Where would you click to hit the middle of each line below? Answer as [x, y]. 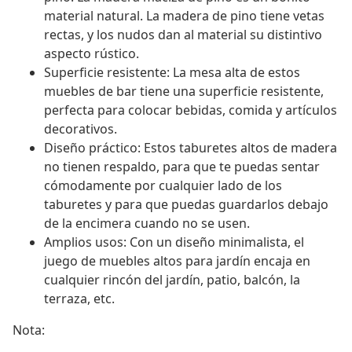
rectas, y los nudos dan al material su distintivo [183, 35]
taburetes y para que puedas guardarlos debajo [186, 205]
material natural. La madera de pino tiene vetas [184, 16]
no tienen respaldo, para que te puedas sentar [182, 167]
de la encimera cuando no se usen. [147, 224]
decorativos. [81, 129]
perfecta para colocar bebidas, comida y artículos [191, 110]
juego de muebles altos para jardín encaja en [177, 261]
